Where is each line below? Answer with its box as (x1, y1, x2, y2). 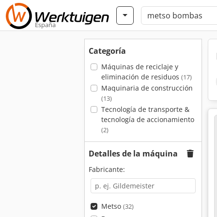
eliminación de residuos (101, 72, 181, 81)
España (35, 20, 56, 29)
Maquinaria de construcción (101, 83, 193, 93)
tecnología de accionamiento (101, 115, 194, 124)
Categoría (89, 46, 126, 56)
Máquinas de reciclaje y (101, 62, 178, 71)
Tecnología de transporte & (101, 105, 189, 114)
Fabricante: (89, 165, 125, 174)
